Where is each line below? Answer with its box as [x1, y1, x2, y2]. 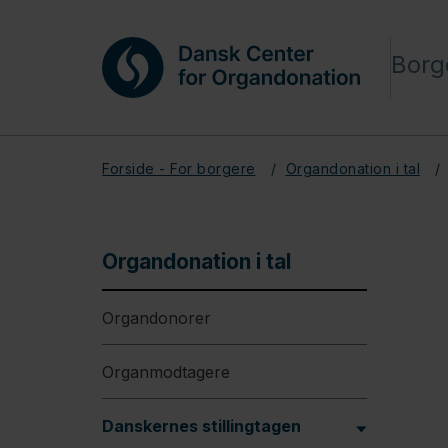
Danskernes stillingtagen [102, 415, 301, 436]
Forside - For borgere [102, 159, 256, 177]
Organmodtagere [102, 361, 230, 382]
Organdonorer [102, 307, 211, 328]
